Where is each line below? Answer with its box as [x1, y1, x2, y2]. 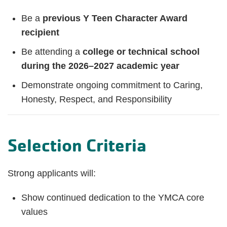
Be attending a [21, 46, 83, 57]
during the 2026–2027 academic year [21, 60, 179, 71]
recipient [21, 27, 59, 37]
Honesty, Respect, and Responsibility [21, 94, 172, 104]
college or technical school [83, 46, 200, 57]
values [21, 206, 48, 217]
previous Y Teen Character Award [43, 13, 187, 23]
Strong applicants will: [8, 168, 96, 178]
